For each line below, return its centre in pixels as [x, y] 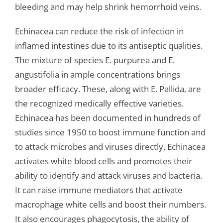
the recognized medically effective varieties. [99, 104]
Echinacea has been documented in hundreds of [108, 118]
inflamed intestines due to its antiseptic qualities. [109, 46]
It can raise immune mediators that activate [99, 190]
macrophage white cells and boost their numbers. [110, 205]
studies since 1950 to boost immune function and [110, 132]
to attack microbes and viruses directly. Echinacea [110, 147]
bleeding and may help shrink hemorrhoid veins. [108, 7]
